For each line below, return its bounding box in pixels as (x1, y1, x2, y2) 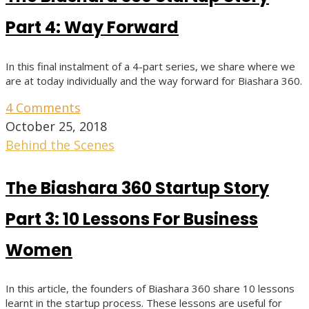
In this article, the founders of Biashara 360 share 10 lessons (6, 281, 295, 296)
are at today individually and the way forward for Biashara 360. (6, 73, 302, 88)
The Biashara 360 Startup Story (6, 176, 269, 199)
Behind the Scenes (6, 136, 114, 153)
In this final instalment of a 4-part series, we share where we (6, 59, 295, 73)
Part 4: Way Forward (6, 15, 179, 39)
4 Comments (6, 99, 81, 116)
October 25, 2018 (6, 117, 107, 134)
